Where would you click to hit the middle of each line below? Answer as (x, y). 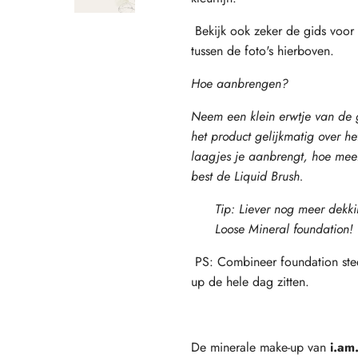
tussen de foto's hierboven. (263, 50)
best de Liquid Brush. (247, 176)
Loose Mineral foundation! (284, 229)
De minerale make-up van (259, 347)
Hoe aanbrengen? (240, 83)
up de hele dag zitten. (250, 281)
